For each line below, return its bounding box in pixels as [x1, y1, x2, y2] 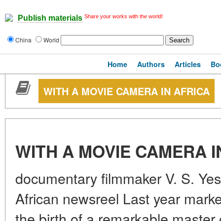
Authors [137, 59, 165, 69]
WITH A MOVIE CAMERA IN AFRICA [43, 84, 210, 98]
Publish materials [18, 14, 82, 23]
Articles [175, 59, 201, 69]
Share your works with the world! [84, 13, 163, 19]
